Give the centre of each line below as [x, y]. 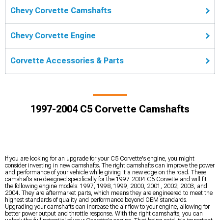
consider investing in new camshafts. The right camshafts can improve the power [110, 165]
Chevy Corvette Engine [53, 35]
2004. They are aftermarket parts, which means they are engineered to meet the [109, 193]
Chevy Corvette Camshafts [61, 10]
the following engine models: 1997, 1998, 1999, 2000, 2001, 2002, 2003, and [106, 186]
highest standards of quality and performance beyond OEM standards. [96, 200]
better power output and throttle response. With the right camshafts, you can [104, 213]
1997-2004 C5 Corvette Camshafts [110, 109]
